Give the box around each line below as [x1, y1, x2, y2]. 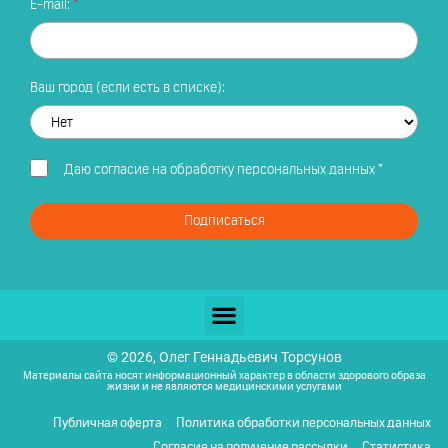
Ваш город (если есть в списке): [30, 81, 225, 96]
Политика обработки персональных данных [176, 417, 431, 431]
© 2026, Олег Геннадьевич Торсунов [106, 349, 342, 366]
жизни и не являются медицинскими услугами [106, 381, 342, 393]
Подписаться [183, 214, 265, 229]
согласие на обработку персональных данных [93, 162, 375, 177]
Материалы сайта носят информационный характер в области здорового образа [22, 370, 426, 382]
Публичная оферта [53, 417, 162, 431]
